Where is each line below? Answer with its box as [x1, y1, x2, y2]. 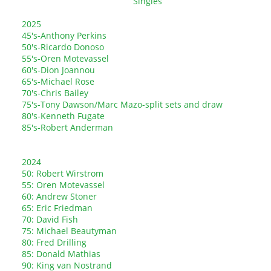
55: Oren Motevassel [22, 179, 105, 191]
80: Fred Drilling [22, 237, 87, 248]
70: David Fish [22, 214, 78, 225]
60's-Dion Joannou [22, 64, 97, 76]
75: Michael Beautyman [22, 225, 117, 237]
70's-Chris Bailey [22, 87, 88, 99]
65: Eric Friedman [22, 202, 93, 214]
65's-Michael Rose [22, 76, 97, 87]
